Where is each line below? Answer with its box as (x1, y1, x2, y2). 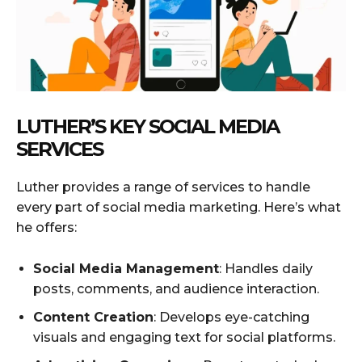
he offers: (16, 219, 77, 235)
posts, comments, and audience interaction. (33, 280, 319, 297)
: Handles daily (219, 260, 313, 276)
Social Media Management (33, 260, 219, 276)
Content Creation (33, 309, 154, 325)
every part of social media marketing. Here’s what (16, 199, 341, 215)
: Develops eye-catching (154, 309, 309, 325)
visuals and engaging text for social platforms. (33, 329, 335, 345)
